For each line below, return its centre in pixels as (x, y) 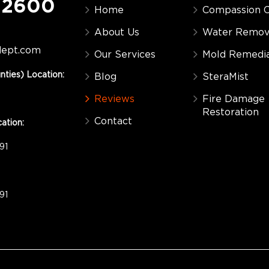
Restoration (230, 112)
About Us (116, 32)
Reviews (114, 99)
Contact (113, 121)
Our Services (125, 55)
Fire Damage (233, 99)
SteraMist (225, 77)
